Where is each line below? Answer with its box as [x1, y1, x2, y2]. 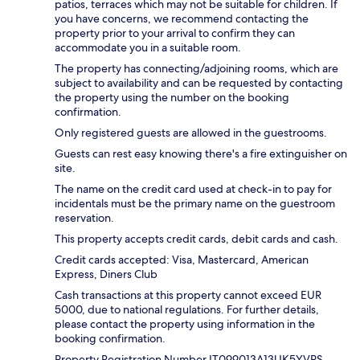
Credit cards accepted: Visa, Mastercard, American [55, 252, 309, 267]
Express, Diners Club [55, 266, 157, 281]
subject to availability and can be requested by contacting [55, 75, 343, 90]
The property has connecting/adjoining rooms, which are [55, 60, 338, 76]
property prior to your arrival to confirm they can [55, 25, 295, 40]
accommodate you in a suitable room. [55, 39, 241, 55]
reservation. [55, 210, 114, 225]
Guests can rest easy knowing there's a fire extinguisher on [55, 145, 347, 161]
